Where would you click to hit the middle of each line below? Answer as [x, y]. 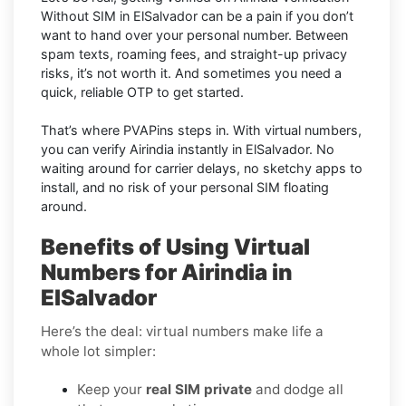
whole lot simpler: [98, 352]
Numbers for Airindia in [167, 273]
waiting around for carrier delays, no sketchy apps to [202, 169]
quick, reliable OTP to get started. [142, 92]
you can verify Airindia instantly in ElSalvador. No [188, 150]
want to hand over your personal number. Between [194, 35]
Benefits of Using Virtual [175, 247]
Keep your [111, 390]
